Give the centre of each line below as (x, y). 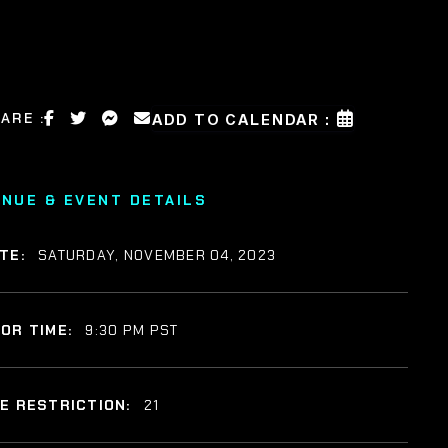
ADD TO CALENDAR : (241, 119)
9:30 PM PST (132, 329)
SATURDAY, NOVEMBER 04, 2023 (157, 254)
